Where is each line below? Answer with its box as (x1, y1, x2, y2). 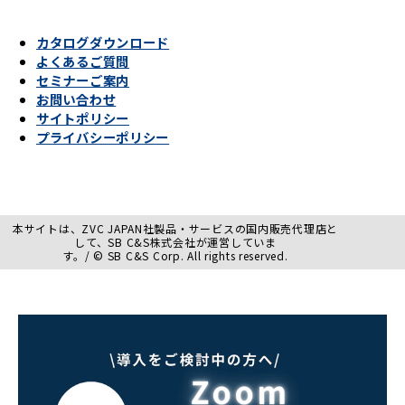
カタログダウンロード (36, 32, 170, 52)
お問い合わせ (36, 89, 117, 108)
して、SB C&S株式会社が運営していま (74, 234, 277, 250)
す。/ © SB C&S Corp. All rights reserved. (62, 248, 288, 264)
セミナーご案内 (36, 70, 130, 89)
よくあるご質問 (36, 51, 130, 71)
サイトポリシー (36, 108, 130, 127)
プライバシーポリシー (36, 127, 170, 146)
